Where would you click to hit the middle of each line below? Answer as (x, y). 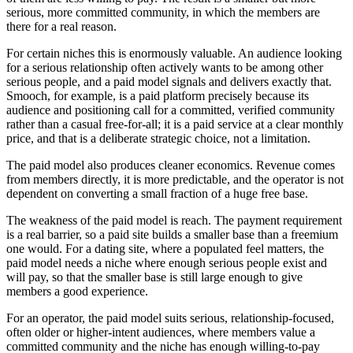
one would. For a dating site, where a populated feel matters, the (165, 248)
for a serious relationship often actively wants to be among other (165, 67)
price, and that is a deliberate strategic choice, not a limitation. (158, 138)
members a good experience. (77, 291)
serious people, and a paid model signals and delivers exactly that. (169, 81)
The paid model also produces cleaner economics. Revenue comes (171, 165)
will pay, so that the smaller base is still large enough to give (154, 277)
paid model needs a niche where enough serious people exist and (167, 262)
